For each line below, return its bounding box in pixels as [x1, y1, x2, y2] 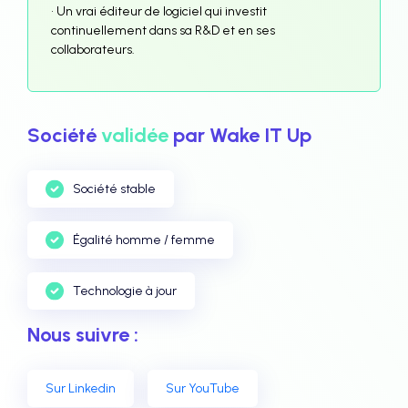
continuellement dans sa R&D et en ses [51, 23, 275, 38]
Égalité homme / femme [73, 232, 215, 248]
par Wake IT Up [168, 123, 311, 148]
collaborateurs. [51, 42, 135, 57]
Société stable [73, 181, 156, 197]
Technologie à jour [73, 283, 177, 299]
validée [101, 123, 168, 148]
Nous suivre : [27, 322, 138, 347]
